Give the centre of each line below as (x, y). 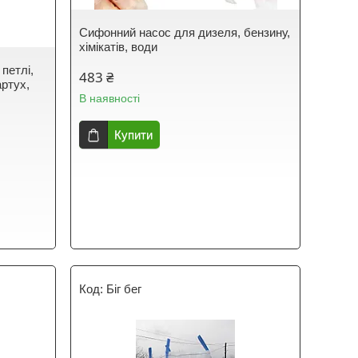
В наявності (110, 98)
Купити (134, 135)
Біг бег (124, 289)
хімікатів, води (119, 47)
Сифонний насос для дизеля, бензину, (185, 32)
